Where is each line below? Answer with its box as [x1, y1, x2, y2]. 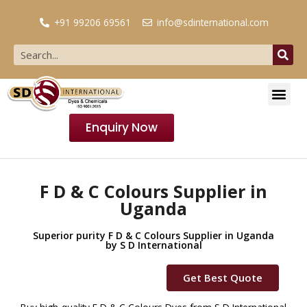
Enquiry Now [86, 119, 158, 136]
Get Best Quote [183, 270, 262, 284]
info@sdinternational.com [157, 16, 269, 29]
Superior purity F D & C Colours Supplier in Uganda [33, 228, 274, 242]
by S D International [105, 238, 202, 251]
